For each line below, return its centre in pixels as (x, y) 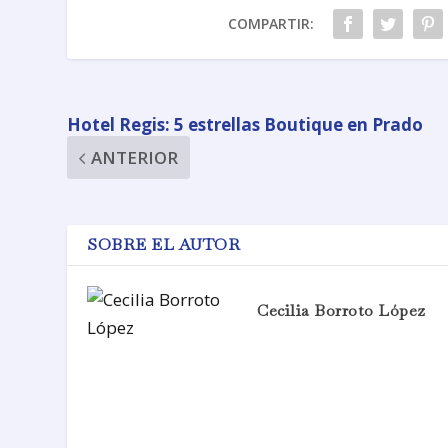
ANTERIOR (135, 158)
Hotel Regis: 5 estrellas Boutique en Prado (245, 125)
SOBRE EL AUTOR (164, 245)
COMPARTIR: (270, 24)
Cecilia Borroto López (341, 311)
